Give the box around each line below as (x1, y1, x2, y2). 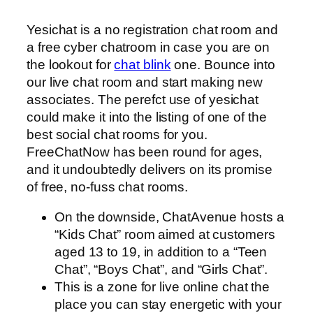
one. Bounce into (170, 57, 275, 72)
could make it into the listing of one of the (27, 109, 267, 124)
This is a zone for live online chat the (54, 279, 270, 295)
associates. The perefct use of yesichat (27, 92, 259, 107)
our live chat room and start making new (27, 74, 263, 89)
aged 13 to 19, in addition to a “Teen (54, 245, 268, 260)
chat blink (114, 57, 171, 72)
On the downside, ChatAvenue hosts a (54, 210, 284, 225)
